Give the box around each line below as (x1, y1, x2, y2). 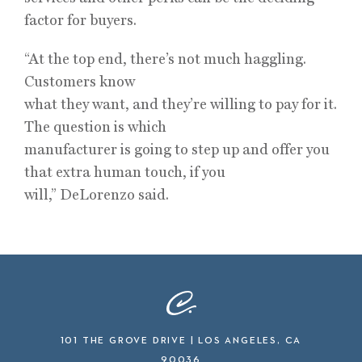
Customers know (24, 73, 135, 90)
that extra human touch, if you (24, 163, 225, 180)
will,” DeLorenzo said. (24, 186, 169, 203)
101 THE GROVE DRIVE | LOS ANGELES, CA (60, 336, 302, 346)
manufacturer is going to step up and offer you (24, 141, 330, 158)
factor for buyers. (24, 11, 137, 28)
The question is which (24, 118, 166, 135)
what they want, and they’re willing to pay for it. (24, 95, 337, 112)
